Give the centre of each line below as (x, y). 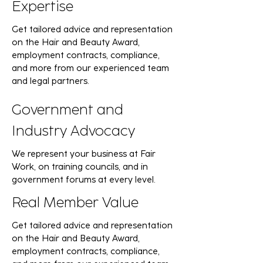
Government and (68, 109)
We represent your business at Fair (84, 154)
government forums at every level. (84, 180)
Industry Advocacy (73, 131)
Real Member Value (75, 202)
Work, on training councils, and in (80, 167)
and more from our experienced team (90, 68)
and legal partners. (50, 81)
